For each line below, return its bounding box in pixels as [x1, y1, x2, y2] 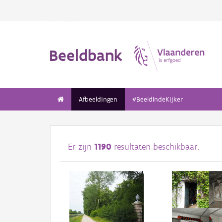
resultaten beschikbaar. [111, 141, 199, 153]
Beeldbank [49, 45, 122, 65]
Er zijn [68, 141, 94, 153]
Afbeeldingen [79, 95, 117, 104]
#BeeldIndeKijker [132, 95, 183, 104]
